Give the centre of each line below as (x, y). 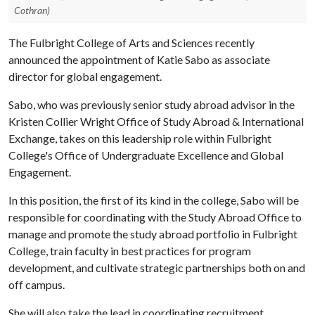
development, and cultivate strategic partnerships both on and (157, 267)
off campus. (37, 284)
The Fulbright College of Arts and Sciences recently (131, 42)
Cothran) (32, 10)
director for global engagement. (85, 76)
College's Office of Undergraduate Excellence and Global (146, 155)
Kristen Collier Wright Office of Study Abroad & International (156, 121)
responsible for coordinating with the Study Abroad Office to (155, 217)
